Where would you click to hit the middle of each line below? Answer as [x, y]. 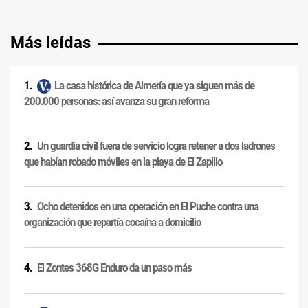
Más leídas [51, 43]
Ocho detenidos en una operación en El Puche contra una [148, 207]
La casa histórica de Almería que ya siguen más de [154, 86]
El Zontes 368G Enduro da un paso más [114, 268]
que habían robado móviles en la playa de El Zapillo [123, 162]
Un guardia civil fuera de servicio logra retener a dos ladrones [156, 146]
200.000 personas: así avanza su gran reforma [117, 102]
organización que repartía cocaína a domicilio [112, 223]
